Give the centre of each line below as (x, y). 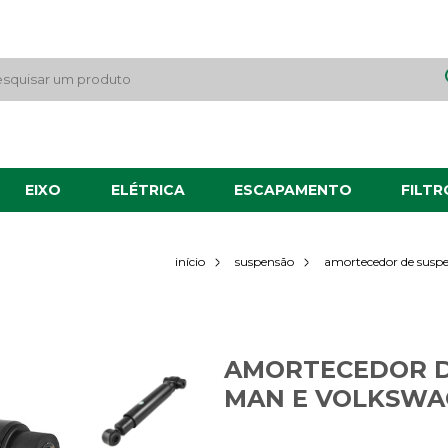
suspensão (265, 261)
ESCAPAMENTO (292, 190)
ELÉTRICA (147, 190)
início (190, 261)
